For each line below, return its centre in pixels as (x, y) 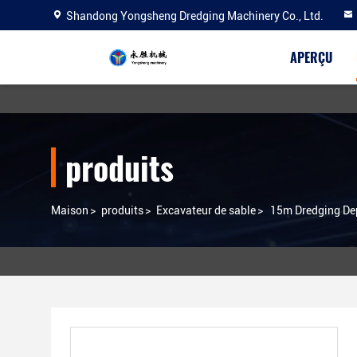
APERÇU (311, 57)
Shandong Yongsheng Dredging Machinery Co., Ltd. (195, 16)
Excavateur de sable (206, 210)
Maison (70, 210)
